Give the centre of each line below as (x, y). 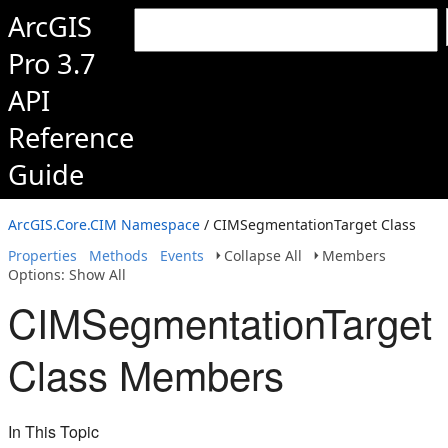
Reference (71, 137)
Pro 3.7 (52, 63)
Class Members (146, 373)
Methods (118, 255)
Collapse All (263, 255)
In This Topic (53, 431)
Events (182, 255)
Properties (42, 255)
